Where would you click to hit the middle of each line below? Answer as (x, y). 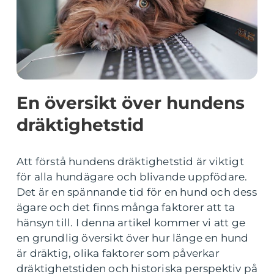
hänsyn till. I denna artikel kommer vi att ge (131, 223)
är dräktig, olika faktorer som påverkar (118, 253)
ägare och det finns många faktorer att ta (126, 207)
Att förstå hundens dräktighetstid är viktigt (130, 161)
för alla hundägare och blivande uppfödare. (132, 177)
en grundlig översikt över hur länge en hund (133, 238)
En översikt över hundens (131, 103)
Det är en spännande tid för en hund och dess (137, 192)
